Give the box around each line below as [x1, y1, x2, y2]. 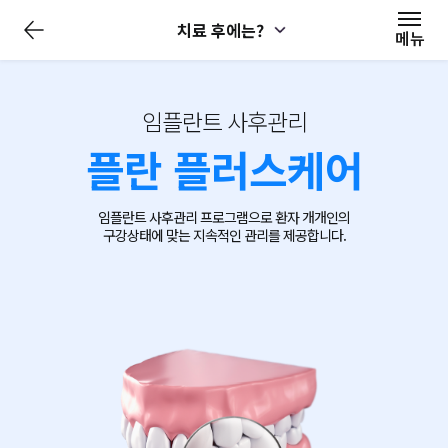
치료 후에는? [172, 18, 268, 42]
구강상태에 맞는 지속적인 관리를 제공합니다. [102, 225, 346, 245]
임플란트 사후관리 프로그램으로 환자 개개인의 [98, 207, 350, 227]
